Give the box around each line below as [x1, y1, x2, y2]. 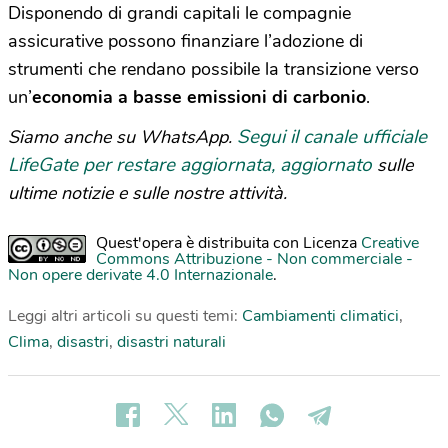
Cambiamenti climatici [242, 305, 399, 328]
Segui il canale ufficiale [237, 124, 427, 151]
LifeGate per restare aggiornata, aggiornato [8, 152, 372, 179]
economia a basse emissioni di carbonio [32, 85, 366, 110]
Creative [361, 232, 419, 255]
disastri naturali [117, 331, 226, 354]
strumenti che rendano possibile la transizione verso [8, 57, 419, 82]
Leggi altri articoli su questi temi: [8, 305, 242, 328]
